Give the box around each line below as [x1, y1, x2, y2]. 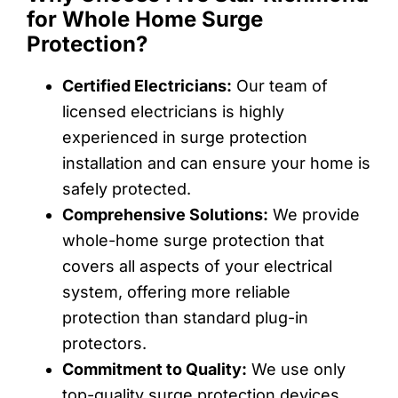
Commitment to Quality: [62, 359, 247, 378]
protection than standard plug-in [62, 307, 308, 327]
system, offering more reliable [62, 282, 291, 301]
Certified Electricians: [62, 76, 232, 95]
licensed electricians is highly [62, 101, 284, 121]
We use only [247, 359, 346, 378]
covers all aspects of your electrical [62, 256, 332, 275]
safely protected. [62, 179, 191, 198]
